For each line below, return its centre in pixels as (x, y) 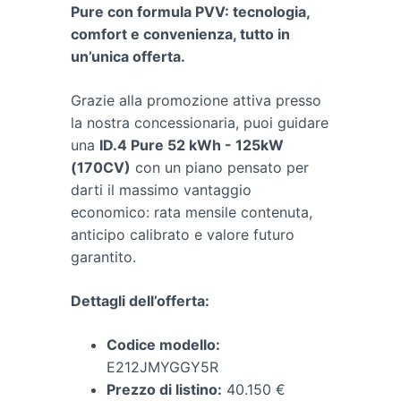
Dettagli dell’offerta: (140, 301)
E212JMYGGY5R (162, 367)
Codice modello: (163, 345)
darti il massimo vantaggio (161, 190)
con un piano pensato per (220, 167)
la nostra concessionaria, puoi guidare (200, 123)
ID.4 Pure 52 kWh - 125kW (192, 145)
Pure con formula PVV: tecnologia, (190, 12)
